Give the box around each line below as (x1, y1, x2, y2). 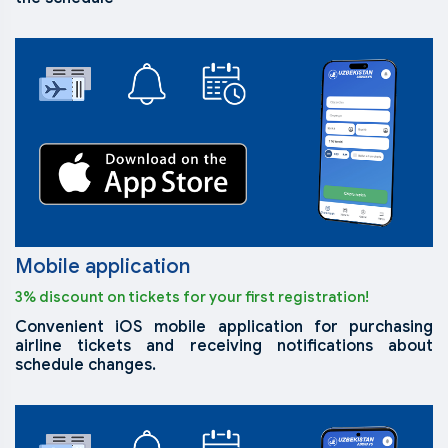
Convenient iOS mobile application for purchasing (15, 317, 433, 338)
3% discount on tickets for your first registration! (15, 288, 369, 307)
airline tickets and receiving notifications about (15, 336, 433, 357)
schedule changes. (15, 355, 156, 376)
